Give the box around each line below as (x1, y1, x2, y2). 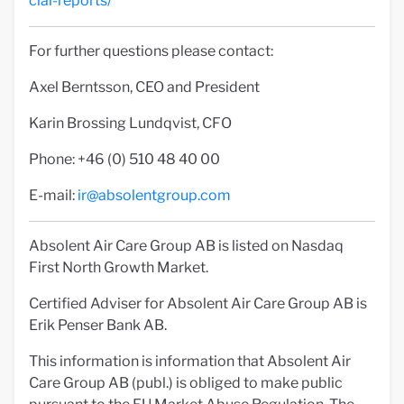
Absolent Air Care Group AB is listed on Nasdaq (29, 237, 344, 254)
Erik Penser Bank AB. (29, 317, 167, 334)
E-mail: (29, 187, 78, 204)
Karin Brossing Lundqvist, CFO (29, 115, 232, 132)
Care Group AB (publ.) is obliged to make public (29, 374, 343, 391)
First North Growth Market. (29, 259, 208, 276)
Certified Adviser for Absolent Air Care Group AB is (29, 295, 367, 312)
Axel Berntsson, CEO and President (29, 78, 260, 96)
